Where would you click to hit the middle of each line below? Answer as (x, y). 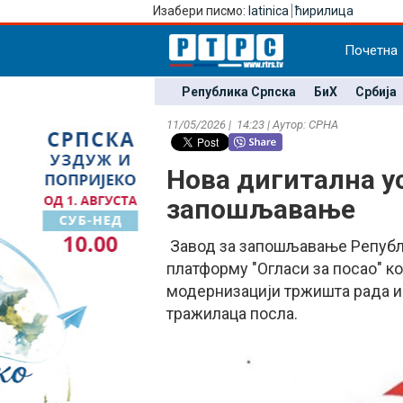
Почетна (371, 50)
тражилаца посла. (232, 313)
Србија (376, 92)
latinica (269, 11)
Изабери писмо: (201, 11)
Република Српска (238, 92)
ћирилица (324, 11)
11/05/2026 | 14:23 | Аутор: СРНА (252, 125)
